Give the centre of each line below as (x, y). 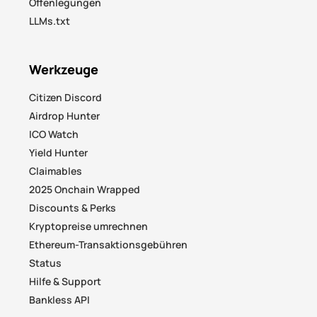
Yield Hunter (59, 153)
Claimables (56, 171)
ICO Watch (54, 134)
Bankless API (60, 300)
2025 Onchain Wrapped (85, 190)
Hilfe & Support (65, 282)
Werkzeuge (64, 70)
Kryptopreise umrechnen (89, 226)
